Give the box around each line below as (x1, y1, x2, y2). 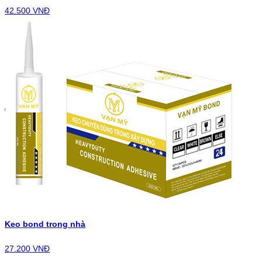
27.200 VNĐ (5, 244, 50, 254)
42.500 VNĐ (5, 6, 50, 16)
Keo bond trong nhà (5, 219, 85, 229)
